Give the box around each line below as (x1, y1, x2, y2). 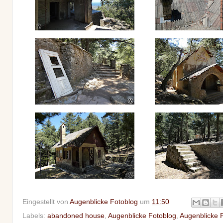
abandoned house (47, 212, 105, 220)
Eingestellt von (22, 198, 70, 206)
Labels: (22, 212, 47, 220)
